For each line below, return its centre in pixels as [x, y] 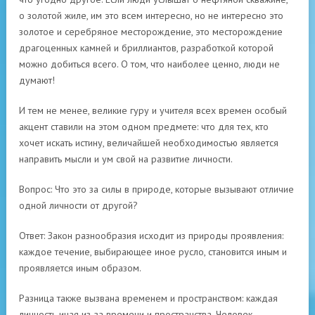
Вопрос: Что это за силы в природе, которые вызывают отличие [156, 189]
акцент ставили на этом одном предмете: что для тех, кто [144, 127]
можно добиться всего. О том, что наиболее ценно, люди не [149, 64]
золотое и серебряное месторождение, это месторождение [151, 32]
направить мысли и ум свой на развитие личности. [126, 159]
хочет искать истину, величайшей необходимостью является [149, 143]
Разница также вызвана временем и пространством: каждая [148, 298]
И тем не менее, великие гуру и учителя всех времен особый [153, 110]
